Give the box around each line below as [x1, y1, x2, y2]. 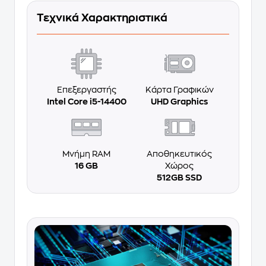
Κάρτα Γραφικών [145, 85, 214, 94]
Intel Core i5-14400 [46, 97, 126, 106]
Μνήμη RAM [62, 149, 110, 158]
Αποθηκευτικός [147, 149, 213, 158]
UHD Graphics [151, 97, 208, 106]
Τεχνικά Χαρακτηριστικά [37, 12, 167, 23]
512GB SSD [157, 173, 202, 182]
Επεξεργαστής [56, 85, 116, 94]
